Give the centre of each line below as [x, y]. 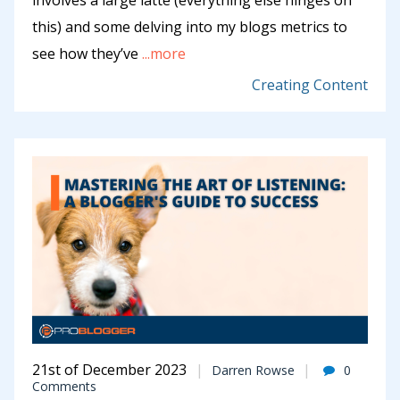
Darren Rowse [253, 371]
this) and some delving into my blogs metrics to [190, 27]
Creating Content [310, 85]
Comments [64, 387]
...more [162, 54]
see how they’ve [85, 54]
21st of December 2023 [109, 370]
